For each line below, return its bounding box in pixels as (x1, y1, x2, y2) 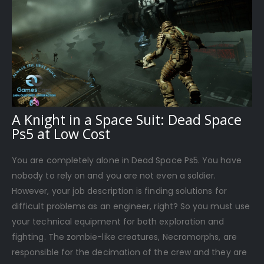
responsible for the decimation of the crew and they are (12, 246, 247, 259)
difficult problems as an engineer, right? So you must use (12, 200, 250, 213)
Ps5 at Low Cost (12, 124, 110, 144)
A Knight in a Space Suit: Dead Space (12, 110, 242, 130)
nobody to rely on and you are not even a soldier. (12, 170, 216, 182)
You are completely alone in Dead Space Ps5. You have (12, 154, 242, 167)
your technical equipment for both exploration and (12, 216, 225, 228)
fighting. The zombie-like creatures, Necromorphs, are (12, 231, 237, 243)
